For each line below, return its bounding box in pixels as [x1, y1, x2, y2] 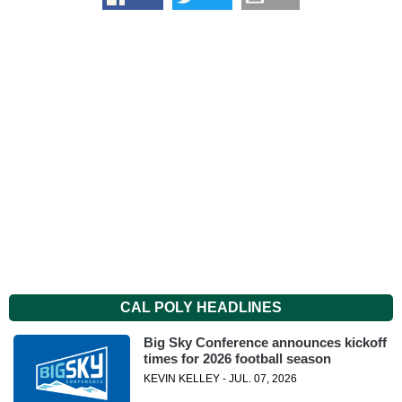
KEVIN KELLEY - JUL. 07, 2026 [143, 372, 297, 385]
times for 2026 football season [143, 351, 331, 366]
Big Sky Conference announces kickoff [143, 335, 387, 350]
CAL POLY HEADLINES [120, 300, 282, 315]
